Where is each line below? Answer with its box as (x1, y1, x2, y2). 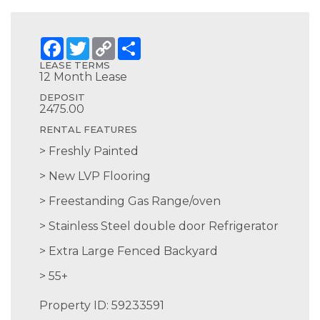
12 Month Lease (39, 70, 127, 84)
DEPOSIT (39, 91, 85, 103)
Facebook (64, 36, 120, 49)
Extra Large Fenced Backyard (49, 244, 218, 258)
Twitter (89, 36, 131, 49)
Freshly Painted (49, 144, 139, 158)
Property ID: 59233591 (39, 299, 164, 312)
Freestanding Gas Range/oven (49, 194, 221, 208)
